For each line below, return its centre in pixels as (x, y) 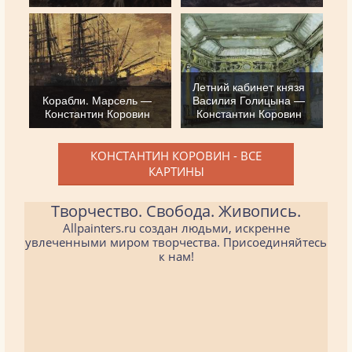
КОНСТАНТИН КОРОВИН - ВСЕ (176, 155)
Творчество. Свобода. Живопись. (176, 211)
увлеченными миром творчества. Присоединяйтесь (176, 242)
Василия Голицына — (249, 99)
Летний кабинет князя (249, 86)
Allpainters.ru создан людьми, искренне (176, 227)
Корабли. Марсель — (97, 99)
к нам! (176, 256)
